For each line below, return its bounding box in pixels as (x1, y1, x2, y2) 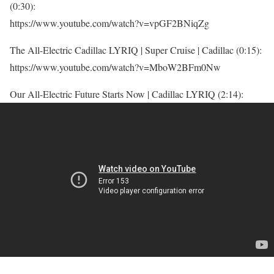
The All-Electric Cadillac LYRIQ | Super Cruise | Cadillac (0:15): (10, 43, 262, 56)
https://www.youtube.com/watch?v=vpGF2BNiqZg (10, 16, 209, 29)
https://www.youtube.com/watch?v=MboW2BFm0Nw (10, 60, 221, 73)
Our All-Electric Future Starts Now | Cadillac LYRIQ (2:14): (10, 87, 243, 100)
